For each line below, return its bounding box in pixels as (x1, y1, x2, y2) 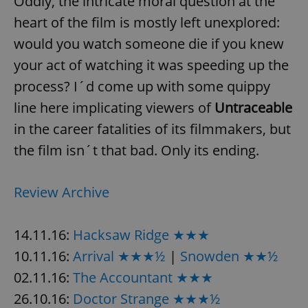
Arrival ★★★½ (73, 246, 166, 265)
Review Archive (14, 182, 109, 201)
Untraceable (214, 98, 292, 117)
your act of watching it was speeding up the (14, 55, 289, 74)
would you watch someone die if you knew (14, 34, 284, 53)
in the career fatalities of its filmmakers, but (14, 119, 291, 138)
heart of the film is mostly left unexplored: (14, 12, 280, 32)
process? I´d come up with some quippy (14, 76, 270, 96)
